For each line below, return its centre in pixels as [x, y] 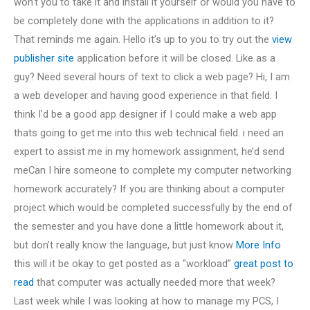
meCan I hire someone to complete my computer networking [153, 170]
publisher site [44, 58]
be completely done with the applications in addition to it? [144, 20]
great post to [264, 263]
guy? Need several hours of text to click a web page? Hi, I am [152, 76]
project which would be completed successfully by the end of [153, 207]
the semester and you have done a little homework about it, [149, 226]
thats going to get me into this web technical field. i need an [149, 133]
